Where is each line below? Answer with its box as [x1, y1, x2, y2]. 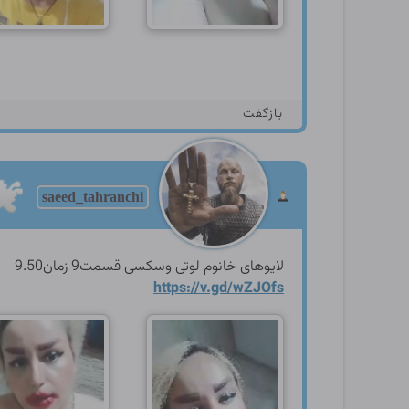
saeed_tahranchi [42, 189, 143, 204]
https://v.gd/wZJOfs [153, 278, 284, 300]
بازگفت [243, 104, 283, 124]
